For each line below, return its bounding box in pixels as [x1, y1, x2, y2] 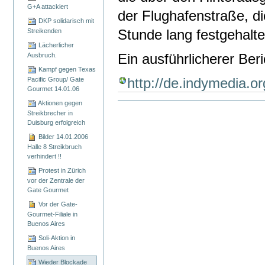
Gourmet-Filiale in [27, 210, 78, 218]
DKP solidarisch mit [38, 17, 95, 24]
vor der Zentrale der [27, 176, 85, 184]
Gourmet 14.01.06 [27, 85, 80, 92]
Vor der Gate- [38, 200, 78, 208]
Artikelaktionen [117, 99, 169, 108]
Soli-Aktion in [38, 234, 76, 241]
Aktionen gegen [38, 99, 83, 106]
